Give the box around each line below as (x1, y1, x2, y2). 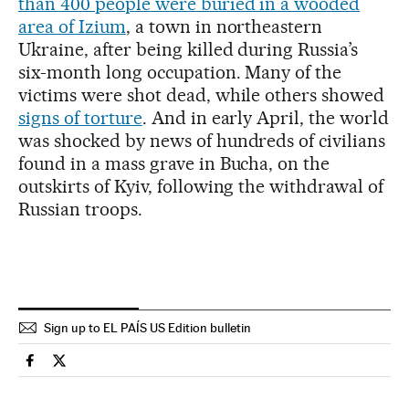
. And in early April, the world (142, 106, 390, 129)
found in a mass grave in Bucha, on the (18, 152, 330, 174)
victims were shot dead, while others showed (18, 83, 385, 106)
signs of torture (18, 106, 142, 129)
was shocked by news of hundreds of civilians (18, 129, 386, 152)
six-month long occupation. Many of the (18, 60, 342, 83)
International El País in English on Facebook (29, 359, 306, 377)
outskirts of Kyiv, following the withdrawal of (18, 174, 384, 197)
